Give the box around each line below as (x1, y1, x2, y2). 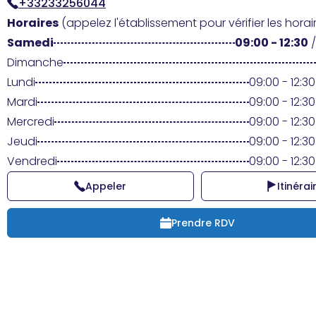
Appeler (85, 179, 127, 193)
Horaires (7, 15, 59, 31)
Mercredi (7, 114, 54, 130)
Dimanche (7, 54, 63, 71)
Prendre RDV (171, 216, 235, 230)
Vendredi (7, 153, 57, 169)
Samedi (7, 35, 54, 51)
